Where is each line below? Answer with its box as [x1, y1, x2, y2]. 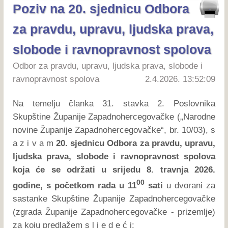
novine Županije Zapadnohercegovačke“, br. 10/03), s [13, 125, 215, 135]
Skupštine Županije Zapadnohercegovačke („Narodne [13, 111, 215, 122]
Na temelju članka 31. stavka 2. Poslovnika [13, 98, 215, 108]
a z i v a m [13, 138, 56, 148]
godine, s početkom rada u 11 [13, 180, 136, 190]
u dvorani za [166, 180, 215, 190]
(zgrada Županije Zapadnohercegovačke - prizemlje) [13, 207, 215, 217]
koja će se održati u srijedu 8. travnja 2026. [13, 164, 215, 175]
